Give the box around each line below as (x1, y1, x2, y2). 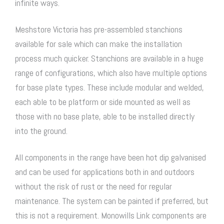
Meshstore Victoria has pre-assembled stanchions (15, 23, 182, 35)
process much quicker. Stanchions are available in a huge (15, 52, 203, 64)
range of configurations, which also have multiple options (15, 67, 207, 79)
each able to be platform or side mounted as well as (15, 96, 190, 108)
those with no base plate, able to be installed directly (15, 110, 194, 122)
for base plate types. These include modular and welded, (15, 81, 204, 93)
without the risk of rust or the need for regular (15, 180, 172, 192)
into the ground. (15, 125, 67, 137)
